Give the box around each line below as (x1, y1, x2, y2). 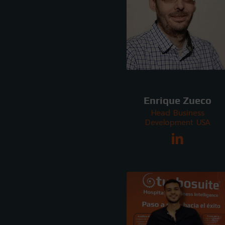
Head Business (151, 107, 204, 119)
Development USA (145, 117, 210, 128)
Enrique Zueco (144, 94, 212, 106)
